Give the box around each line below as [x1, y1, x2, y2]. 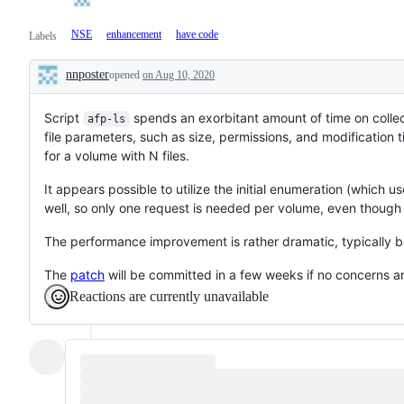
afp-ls [87, 112, 125, 125]
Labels [29, 29, 57, 42]
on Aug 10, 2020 [142, 68, 215, 81]
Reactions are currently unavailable [69, 288, 269, 304]
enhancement [106, 27, 161, 41]
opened [109, 68, 142, 81]
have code [176, 27, 218, 41]
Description [29, 77, 136, 101]
